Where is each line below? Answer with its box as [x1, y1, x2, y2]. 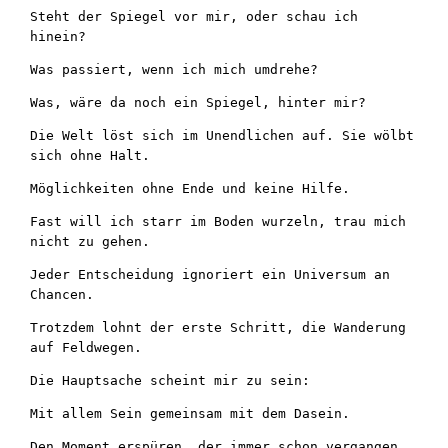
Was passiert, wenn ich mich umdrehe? [30, 61, 319, 77]
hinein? [30, 28, 87, 44]
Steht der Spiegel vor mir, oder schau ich [30, 8, 359, 24]
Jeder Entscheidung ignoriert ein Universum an [30, 266, 391, 282]
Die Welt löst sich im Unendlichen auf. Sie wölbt [30, 127, 415, 143]
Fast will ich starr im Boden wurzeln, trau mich [30, 213, 407, 229]
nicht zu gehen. [30, 233, 151, 249]
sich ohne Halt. [30, 147, 151, 163]
